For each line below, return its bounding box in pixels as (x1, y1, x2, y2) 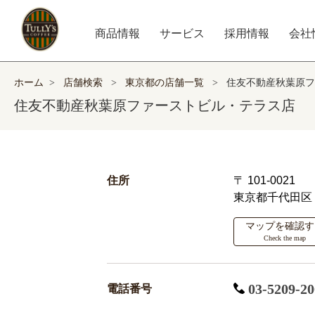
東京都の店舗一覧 (125, 77, 207, 88)
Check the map (263, 234, 306, 242)
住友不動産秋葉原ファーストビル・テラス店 (14, 97, 295, 113)
